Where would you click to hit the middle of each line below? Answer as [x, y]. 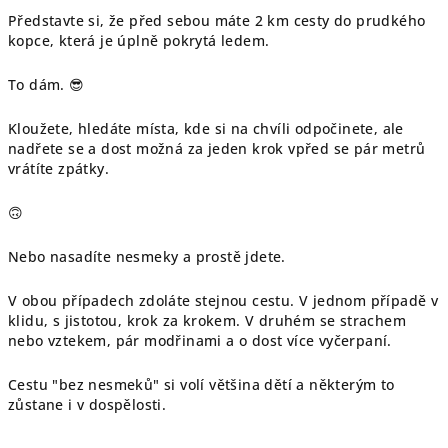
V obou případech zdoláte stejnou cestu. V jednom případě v [223, 300]
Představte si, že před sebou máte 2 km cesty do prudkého [217, 20]
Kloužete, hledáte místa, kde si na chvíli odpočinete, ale [206, 128]
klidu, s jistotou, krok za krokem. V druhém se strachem [207, 320]
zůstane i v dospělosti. [87, 404]
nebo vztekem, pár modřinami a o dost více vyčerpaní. [200, 340]
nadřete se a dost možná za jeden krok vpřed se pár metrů [217, 148]
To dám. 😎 [46, 84]
